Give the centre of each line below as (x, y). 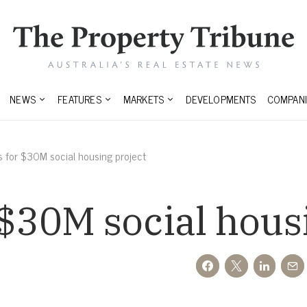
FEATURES (79, 99)
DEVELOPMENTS (221, 99)
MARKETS (144, 99)
